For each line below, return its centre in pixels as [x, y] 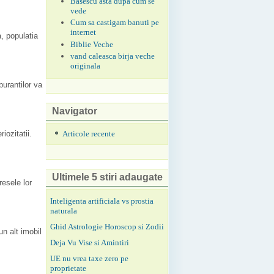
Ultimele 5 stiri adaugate [107, 177]
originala [86, 65]
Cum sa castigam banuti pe [115, 23]
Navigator [75, 111]
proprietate [68, 268]
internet [83, 32]
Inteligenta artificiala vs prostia [102, 201]
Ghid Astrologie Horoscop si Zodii [107, 226]
